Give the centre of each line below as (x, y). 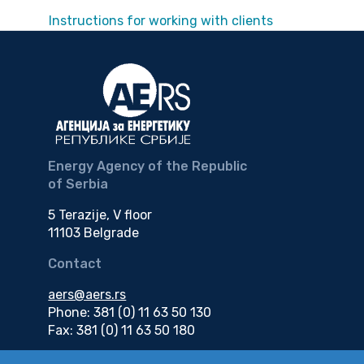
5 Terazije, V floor (100, 215)
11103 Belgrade (94, 233)
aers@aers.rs (87, 295)
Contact (75, 264)
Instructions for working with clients (161, 21)
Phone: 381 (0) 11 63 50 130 (130, 313)
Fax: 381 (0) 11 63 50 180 (122, 331)
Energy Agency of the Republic (148, 167)
